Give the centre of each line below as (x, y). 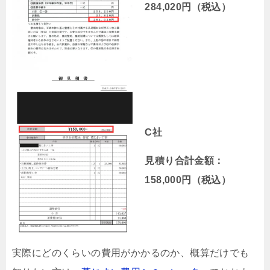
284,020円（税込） (188, 7)
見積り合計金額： (184, 161)
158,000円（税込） (188, 180)
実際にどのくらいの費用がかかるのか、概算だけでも (131, 253)
